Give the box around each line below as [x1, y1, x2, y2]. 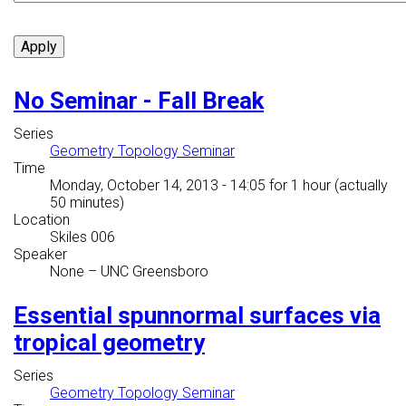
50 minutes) [50, 194, 124, 212]
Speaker [14, 246, 67, 264]
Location [14, 211, 70, 229]
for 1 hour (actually [266, 177, 388, 195]
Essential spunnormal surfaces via [14, 302, 381, 330]
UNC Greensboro [101, 263, 208, 281]
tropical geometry [14, 329, 205, 357]
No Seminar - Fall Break [14, 87, 264, 115]
